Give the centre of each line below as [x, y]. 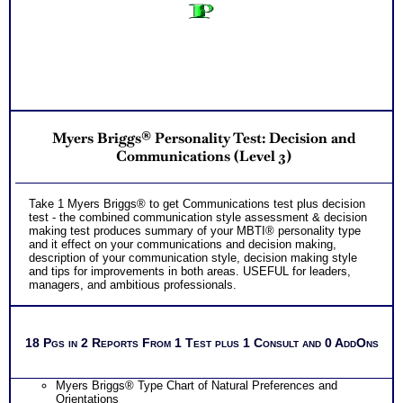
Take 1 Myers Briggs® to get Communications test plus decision [197, 204]
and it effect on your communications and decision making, [183, 245]
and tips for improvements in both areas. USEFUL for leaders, [190, 272]
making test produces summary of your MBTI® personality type [195, 231]
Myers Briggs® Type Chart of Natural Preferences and [197, 386]
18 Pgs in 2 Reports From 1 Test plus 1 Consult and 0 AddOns [201, 342]
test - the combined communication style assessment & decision [198, 218]
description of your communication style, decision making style [193, 258]
